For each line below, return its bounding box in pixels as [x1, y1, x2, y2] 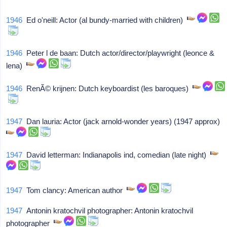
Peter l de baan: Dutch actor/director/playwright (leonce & [22, 49, 215, 57]
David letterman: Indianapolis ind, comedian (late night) [22, 150, 211, 159]
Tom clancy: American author [22, 186, 127, 195]
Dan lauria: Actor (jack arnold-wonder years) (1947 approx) [22, 117, 224, 126]
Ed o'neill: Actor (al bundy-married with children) [22, 16, 187, 24]
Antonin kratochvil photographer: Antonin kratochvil [22, 206, 194, 215]
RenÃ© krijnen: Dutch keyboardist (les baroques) [22, 84, 193, 93]
